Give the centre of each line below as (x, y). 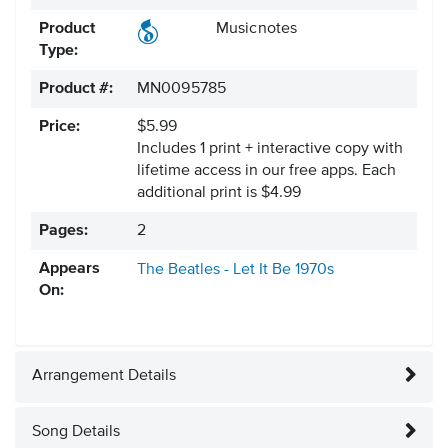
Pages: (63, 231)
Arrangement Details (104, 376)
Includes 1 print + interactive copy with (270, 149)
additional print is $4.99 (219, 193)
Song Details (76, 432)
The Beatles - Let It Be (214, 270)
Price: (59, 127)
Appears (69, 269)
